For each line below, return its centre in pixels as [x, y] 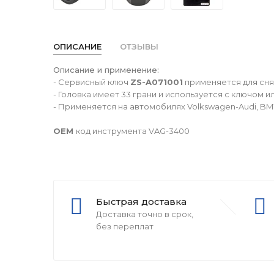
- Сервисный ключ [92, 82]
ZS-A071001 [157, 82]
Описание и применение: [106, 70]
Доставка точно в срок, [145, 214]
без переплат [125, 226]
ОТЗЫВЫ [139, 46]
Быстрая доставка [141, 202]
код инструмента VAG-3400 [133, 131]
